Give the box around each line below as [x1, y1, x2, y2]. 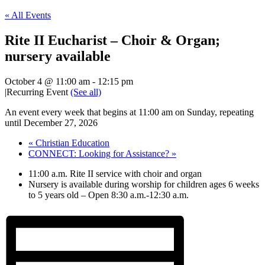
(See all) [70, 86, 101, 97]
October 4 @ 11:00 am [5, 76, 90, 86]
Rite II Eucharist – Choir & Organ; [5, 32, 220, 48]
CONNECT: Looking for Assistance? [28, 148, 172, 159]
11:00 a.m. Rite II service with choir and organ [28, 168, 202, 179]
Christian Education [33, 137, 109, 148]
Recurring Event [7, 86, 70, 97]
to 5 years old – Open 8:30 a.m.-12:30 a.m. [28, 189, 189, 200]
